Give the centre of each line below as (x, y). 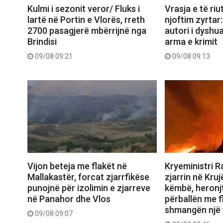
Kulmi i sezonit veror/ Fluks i (84, 8)
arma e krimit (191, 41)
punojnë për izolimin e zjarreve (89, 188)
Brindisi (42, 41)
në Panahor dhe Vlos (69, 199)
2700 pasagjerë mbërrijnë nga (87, 30)
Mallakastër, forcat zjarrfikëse (88, 177)
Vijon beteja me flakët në (77, 166)
